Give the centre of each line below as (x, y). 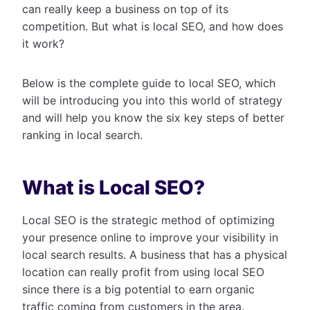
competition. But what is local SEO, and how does (153, 26)
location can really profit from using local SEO (143, 272)
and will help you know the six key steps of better (153, 117)
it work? (43, 43)
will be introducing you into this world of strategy (152, 100)
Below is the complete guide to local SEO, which (149, 83)
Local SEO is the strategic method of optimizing (148, 220)
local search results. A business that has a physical (155, 254)
